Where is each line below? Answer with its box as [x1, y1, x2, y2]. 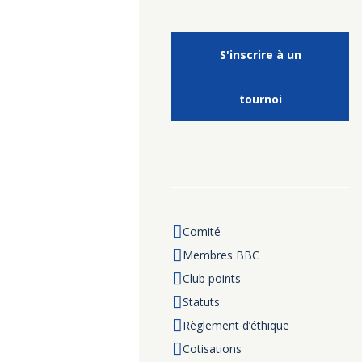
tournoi [238, 90, 282, 107]
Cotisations [182, 340, 242, 356]
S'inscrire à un [219, 46, 301, 62]
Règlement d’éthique [182, 317, 289, 333]
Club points [182, 270, 241, 286]
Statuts [182, 293, 220, 309]
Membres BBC [182, 246, 259, 263]
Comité [182, 223, 221, 239]
